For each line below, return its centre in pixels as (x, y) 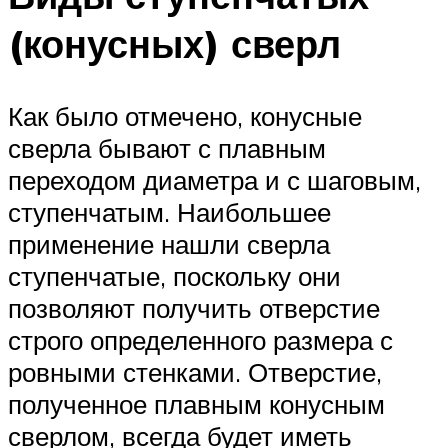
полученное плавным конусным (196, 403)
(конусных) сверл (174, 43)
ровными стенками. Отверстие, (195, 371)
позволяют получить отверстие (194, 307)
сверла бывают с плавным (167, 147)
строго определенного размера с (200, 339)
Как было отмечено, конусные (185, 115)
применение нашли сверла (169, 243)
